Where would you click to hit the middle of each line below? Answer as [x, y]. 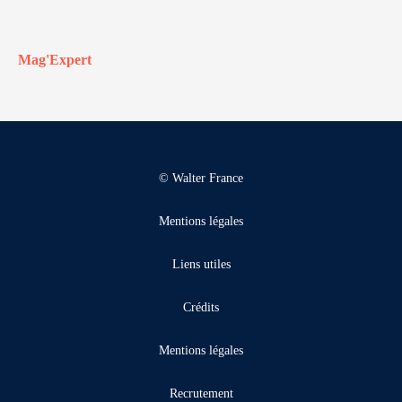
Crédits [201, 307]
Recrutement [201, 393]
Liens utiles [201, 264]
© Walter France [201, 178]
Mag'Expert [55, 60]
